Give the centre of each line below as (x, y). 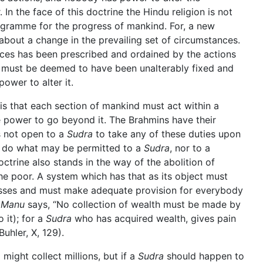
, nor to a (190, 148)
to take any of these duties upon (167, 134)
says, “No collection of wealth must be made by (133, 204)
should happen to (204, 256)
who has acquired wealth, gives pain (154, 218)
